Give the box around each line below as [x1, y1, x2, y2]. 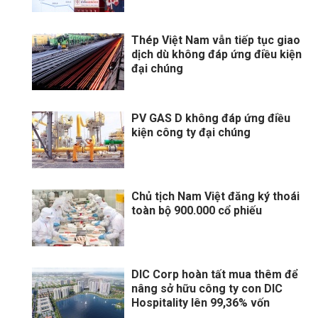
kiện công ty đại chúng [131, 126, 251, 140]
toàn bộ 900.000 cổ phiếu [131, 204, 262, 218]
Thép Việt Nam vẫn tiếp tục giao [131, 33, 300, 48]
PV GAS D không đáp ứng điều [131, 111, 290, 126]
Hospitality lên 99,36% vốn [131, 296, 270, 310]
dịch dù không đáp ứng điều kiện [131, 48, 302, 62]
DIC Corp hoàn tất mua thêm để [131, 268, 298, 282]
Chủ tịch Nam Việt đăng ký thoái [131, 190, 300, 204]
